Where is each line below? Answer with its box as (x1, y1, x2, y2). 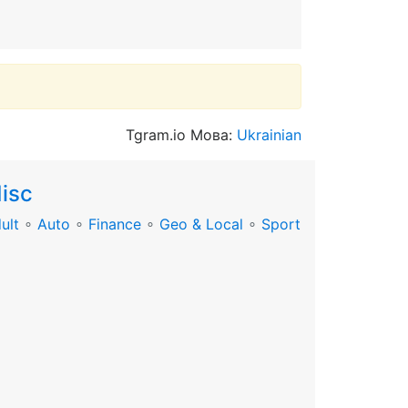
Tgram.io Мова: (126, 126, 237, 144)
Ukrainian (237, 126, 301, 144)
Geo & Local (159, 215, 243, 233)
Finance (88, 215, 141, 233)
